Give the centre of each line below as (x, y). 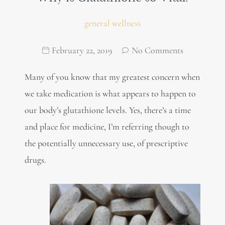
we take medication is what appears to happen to (110, 93)
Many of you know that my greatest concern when (112, 77)
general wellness (113, 23)
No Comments (157, 50)
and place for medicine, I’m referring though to (107, 126)
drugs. (35, 159)
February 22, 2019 (82, 50)
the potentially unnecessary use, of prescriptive (106, 143)
